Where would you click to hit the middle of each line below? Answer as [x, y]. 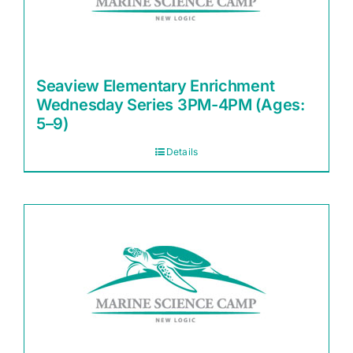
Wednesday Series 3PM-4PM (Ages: [171, 105]
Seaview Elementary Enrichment [156, 86]
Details [182, 152]
